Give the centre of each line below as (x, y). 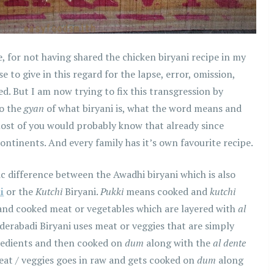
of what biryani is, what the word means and (143, 109)
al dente (230, 243)
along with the (179, 243)
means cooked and (167, 192)
